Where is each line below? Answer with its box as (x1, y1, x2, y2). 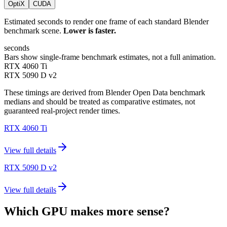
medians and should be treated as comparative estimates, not (4, 97, 195, 106)
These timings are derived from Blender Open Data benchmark (4, 88, 205, 97)
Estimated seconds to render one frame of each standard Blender (4, 17, 209, 26)
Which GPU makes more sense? (4, 205, 170, 218)
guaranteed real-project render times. (4, 106, 120, 116)
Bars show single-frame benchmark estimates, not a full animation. (4, 53, 216, 62)
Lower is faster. (63, 26, 116, 35)
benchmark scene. (4, 26, 61, 35)
